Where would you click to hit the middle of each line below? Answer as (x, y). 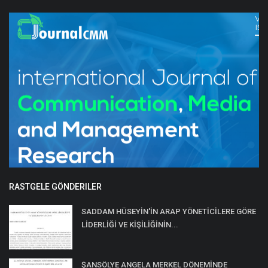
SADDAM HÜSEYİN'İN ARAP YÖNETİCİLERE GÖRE (169, 212)
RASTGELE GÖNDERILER (55, 187)
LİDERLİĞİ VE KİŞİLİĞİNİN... (130, 225)
